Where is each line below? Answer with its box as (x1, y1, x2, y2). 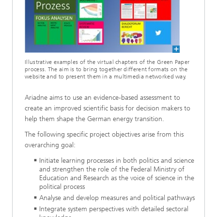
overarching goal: (25, 140, 76, 149)
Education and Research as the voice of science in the (39, 173, 194, 182)
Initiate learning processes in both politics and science (39, 156, 194, 165)
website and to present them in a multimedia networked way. (25, 73, 186, 80)
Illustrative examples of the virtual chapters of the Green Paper (25, 58, 190, 65)
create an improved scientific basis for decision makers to (25, 104, 190, 112)
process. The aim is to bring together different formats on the (25, 65, 188, 73)
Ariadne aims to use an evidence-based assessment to (25, 93, 180, 102)
